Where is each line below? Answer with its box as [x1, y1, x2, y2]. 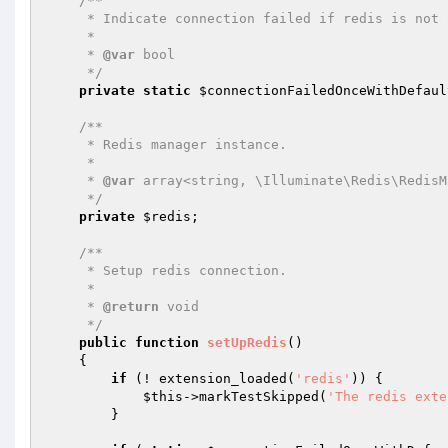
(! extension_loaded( [127, 371, 295, 386]
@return [103, 299, 159, 314]
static [143, 83, 191, 98]
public [79, 335, 127, 350]
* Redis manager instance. [47, 137, 87, 152]
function [135, 335, 199, 350]
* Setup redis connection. [47, 263, 87, 278]
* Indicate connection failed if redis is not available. [47, 11, 87, 26]
